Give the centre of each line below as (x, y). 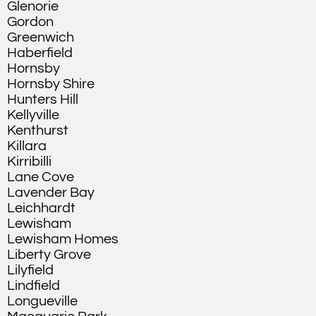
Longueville (42, 301)
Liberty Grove (49, 255)
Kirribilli (29, 162)
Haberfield (40, 53)
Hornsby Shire (51, 84)
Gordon (30, 22)
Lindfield (34, 286)
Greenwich (41, 37)
